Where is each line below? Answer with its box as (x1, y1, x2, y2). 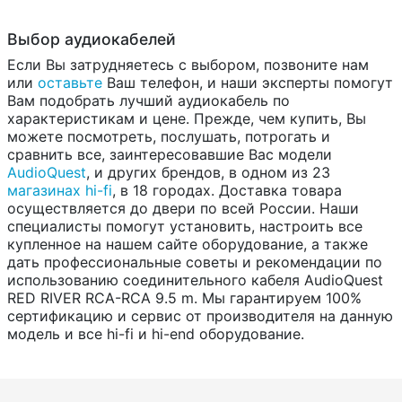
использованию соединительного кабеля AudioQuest (7, 271, 383, 290)
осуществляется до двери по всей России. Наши (7, 199, 359, 218)
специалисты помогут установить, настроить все (7, 217, 363, 236)
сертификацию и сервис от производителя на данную (7, 307, 393, 326)
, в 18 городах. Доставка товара (112, 181, 342, 200)
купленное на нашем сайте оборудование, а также (7, 235, 368, 254)
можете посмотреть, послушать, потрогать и (7, 127, 330, 146)
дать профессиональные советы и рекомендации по (7, 253, 382, 272)
